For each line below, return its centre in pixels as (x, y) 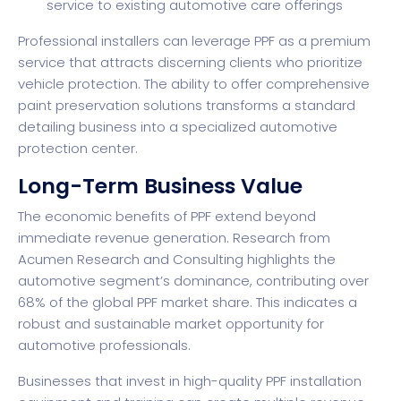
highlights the (290, 260)
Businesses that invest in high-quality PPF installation (190, 381)
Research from (282, 238)
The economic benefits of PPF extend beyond (167, 217)
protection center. (78, 149)
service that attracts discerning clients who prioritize (190, 63)
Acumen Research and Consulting (131, 260)
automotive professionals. (104, 346)
